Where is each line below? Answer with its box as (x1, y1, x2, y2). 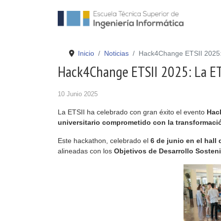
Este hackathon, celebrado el (58, 137, 150, 145)
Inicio (77, 49, 94, 57)
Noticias (104, 49, 129, 57)
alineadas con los (58, 147, 114, 155)
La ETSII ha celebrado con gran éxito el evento (58, 108, 207, 116)
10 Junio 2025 (58, 90, 98, 98)
